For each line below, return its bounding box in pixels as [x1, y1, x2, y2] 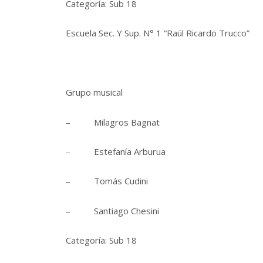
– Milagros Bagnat [66, 116, 160, 128]
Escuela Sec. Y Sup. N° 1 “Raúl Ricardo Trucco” [66, 27, 249, 39]
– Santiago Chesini [66, 204, 159, 217]
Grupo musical [66, 86, 123, 99]
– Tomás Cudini [66, 175, 148, 187]
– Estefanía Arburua [66, 145, 166, 157]
